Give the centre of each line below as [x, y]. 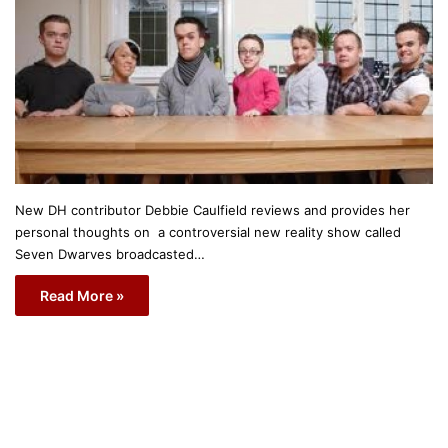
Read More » [82, 295]
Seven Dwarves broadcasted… [110, 253]
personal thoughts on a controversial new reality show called [208, 231]
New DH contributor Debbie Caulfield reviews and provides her [212, 209]
